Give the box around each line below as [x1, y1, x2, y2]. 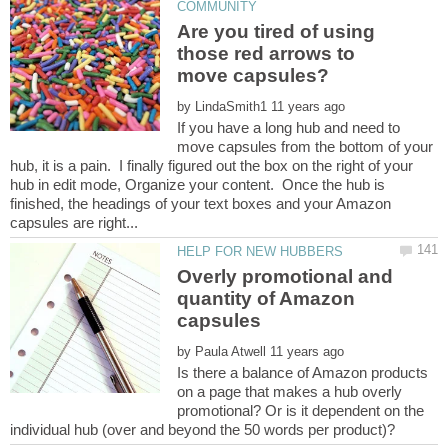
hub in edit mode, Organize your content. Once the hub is [10, 176, 385, 194]
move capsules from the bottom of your [177, 138, 434, 156]
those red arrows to [177, 43, 356, 65]
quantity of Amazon [177, 288, 356, 310]
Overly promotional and [177, 266, 394, 288]
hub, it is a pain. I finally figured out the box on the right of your [10, 157, 413, 175]
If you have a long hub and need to [177, 119, 401, 137]
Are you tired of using [177, 21, 376, 43]
